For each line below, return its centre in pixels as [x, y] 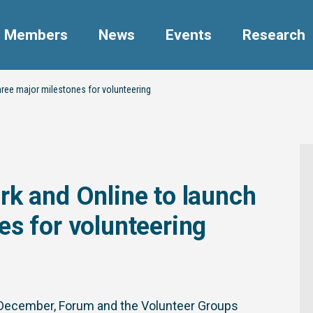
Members [36, 35]
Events [189, 35]
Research [274, 35]
